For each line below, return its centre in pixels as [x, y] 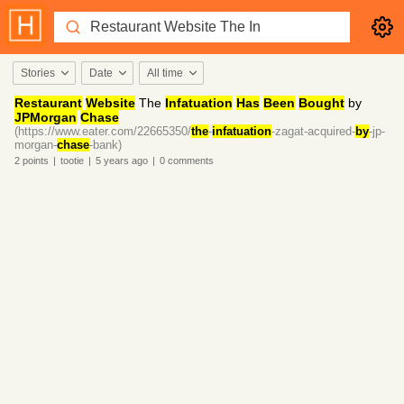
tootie [72, 161]
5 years [112, 161]
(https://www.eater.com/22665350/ [103, 131]
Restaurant [48, 103]
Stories [38, 73]
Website [110, 103]
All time [165, 73]
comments [189, 161]
